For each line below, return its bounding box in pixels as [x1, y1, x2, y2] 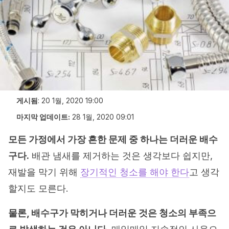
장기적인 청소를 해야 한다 [80, 167, 189, 177]
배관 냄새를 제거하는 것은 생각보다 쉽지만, [29, 150, 213, 161]
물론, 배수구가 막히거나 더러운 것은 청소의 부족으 [8, 208, 216, 218]
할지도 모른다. [8, 183, 68, 194]
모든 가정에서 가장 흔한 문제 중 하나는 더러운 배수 [8, 134, 218, 145]
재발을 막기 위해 [8, 167, 80, 177]
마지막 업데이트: [16, 112, 70, 121]
